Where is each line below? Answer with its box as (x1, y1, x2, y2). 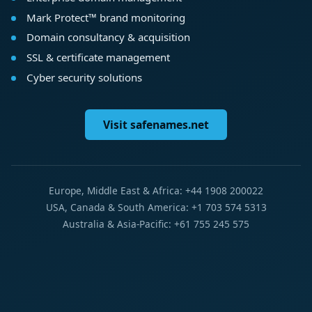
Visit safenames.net (103, 117, 209, 133)
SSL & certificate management (26, 50, 170, 65)
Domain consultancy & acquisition (26, 30, 190, 45)
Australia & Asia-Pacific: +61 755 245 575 (63, 217, 249, 231)
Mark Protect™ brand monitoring (26, 10, 185, 24)
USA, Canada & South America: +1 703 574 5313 (45, 201, 267, 214)
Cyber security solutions (26, 70, 142, 85)
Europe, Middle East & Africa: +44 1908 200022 (49, 184, 263, 198)
